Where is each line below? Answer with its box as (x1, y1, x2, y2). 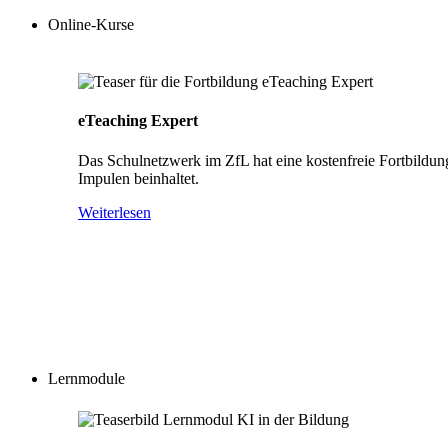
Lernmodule (48, 370, 125, 387)
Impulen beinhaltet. (78, 169, 199, 187)
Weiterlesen (78, 203, 151, 221)
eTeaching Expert (78, 112, 198, 130)
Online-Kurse (48, 16, 134, 33)
